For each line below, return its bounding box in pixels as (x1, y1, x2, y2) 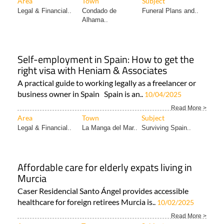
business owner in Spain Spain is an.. (17, 89, 144, 99)
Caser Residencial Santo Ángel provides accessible (17, 186, 188, 196)
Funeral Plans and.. (142, 7, 198, 15)
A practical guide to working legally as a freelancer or (17, 78, 196, 88)
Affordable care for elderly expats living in (17, 159, 192, 175)
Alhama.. (82, 16, 108, 24)
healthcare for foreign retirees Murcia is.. (17, 197, 157, 207)
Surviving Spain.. (141, 124, 191, 132)
